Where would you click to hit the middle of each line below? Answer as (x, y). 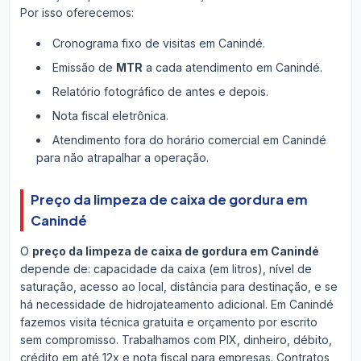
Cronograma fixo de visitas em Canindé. (158, 43)
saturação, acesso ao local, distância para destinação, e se (178, 286)
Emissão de (84, 67)
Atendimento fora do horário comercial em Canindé (189, 139)
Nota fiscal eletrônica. (110, 115)
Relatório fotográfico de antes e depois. (160, 91)
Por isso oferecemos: (77, 12)
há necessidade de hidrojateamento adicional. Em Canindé (176, 304)
